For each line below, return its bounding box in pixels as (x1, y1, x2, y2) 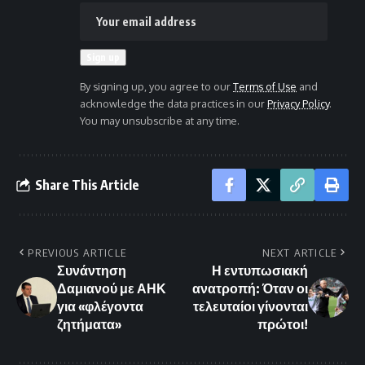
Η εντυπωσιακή (212, 262, 308, 279)
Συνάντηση (57, 262, 126, 279)
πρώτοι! (257, 316, 308, 333)
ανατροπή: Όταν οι (192, 280, 308, 297)
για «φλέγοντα (57, 298, 143, 315)
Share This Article (35, 176, 139, 193)
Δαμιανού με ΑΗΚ (57, 280, 166, 297)
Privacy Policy (267, 97, 329, 111)
